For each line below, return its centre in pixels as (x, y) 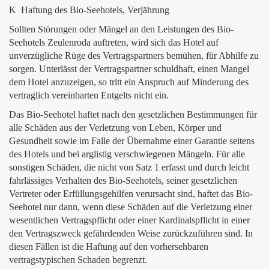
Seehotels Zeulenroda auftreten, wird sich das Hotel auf (114, 42)
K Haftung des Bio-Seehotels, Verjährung (89, 10)
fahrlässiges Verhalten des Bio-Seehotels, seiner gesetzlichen (123, 180)
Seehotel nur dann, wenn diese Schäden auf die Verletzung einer (131, 207)
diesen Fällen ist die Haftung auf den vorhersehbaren (109, 246)
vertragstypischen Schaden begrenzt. (78, 260)
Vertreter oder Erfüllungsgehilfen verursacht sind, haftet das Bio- (131, 194)
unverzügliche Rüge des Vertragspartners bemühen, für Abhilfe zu (134, 56)
